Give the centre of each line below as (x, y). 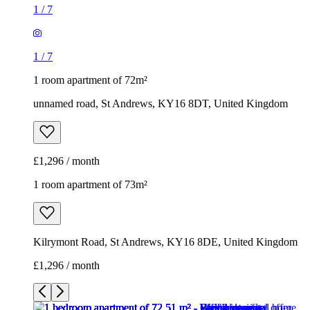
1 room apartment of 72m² (90, 80)
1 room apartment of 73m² (90, 184)
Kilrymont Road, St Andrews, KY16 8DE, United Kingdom (165, 241)
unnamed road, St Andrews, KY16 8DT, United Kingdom (161, 103)
